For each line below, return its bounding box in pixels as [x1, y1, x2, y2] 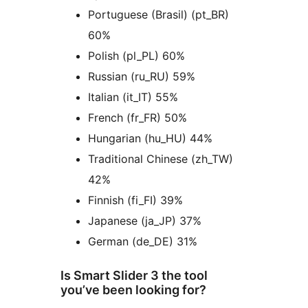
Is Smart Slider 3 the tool [60, 267, 208, 283]
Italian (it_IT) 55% [88, 89, 178, 104]
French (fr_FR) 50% [88, 110, 187, 124]
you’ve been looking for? [60, 282, 206, 297]
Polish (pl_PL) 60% [88, 48, 185, 63]
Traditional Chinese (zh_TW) [88, 151, 233, 166]
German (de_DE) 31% [88, 234, 197, 248]
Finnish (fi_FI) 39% [88, 192, 183, 207]
